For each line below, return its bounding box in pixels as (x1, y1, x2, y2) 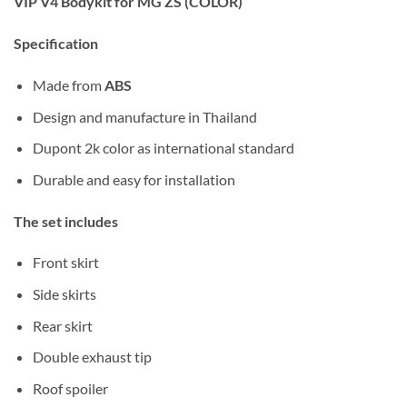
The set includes (14, 212, 118, 230)
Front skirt (32, 253, 99, 272)
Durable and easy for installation (32, 170, 235, 188)
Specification (14, 35, 98, 53)
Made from (32, 75, 104, 94)
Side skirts (32, 284, 96, 303)
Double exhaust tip (32, 348, 152, 366)
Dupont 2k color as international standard (32, 139, 294, 157)
